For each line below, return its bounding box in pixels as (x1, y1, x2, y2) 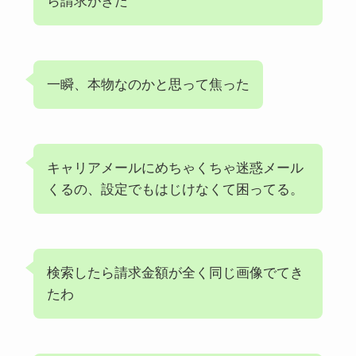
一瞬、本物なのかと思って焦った (46, 77, 250, 93)
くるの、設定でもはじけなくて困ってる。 (46, 181, 304, 197)
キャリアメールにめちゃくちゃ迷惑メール (46, 160, 304, 176)
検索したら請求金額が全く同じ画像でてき (46, 265, 304, 281)
